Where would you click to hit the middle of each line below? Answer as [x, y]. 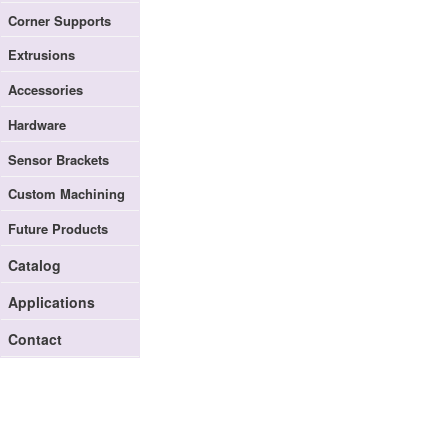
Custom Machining [66, 194]
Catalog [34, 265]
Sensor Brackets [58, 159]
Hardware [36, 124]
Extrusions [41, 55]
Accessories [45, 90]
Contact [34, 338]
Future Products [57, 229]
